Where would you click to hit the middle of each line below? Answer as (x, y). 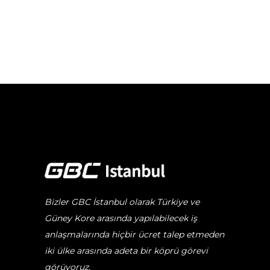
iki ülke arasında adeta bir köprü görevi (126, 251)
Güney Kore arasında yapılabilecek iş (121, 218)
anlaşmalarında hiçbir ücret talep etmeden (134, 235)
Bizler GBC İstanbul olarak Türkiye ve (122, 202)
